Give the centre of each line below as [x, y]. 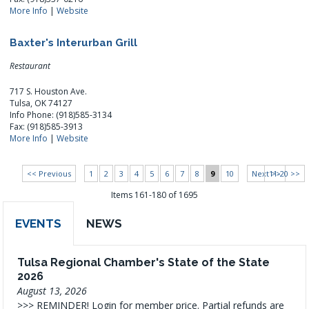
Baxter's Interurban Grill [74, 42]
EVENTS [39, 223]
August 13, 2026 [52, 290]
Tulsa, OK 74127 [41, 103]
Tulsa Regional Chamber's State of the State [144, 262]
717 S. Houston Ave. [49, 91]
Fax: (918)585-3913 [47, 126]
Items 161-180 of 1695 [154, 195]
